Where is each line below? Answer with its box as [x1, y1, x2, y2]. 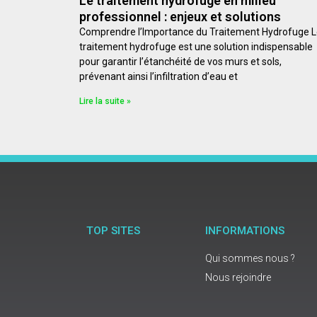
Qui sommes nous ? [205, 252, 295, 264]
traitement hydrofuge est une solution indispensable [79, 40, 313, 52]
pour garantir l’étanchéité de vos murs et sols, [79, 55, 282, 67]
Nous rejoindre [205, 271, 271, 283]
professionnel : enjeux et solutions [79, 8, 281, 24]
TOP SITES [86, 224, 140, 237]
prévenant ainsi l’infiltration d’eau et [79, 70, 238, 82]
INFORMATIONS [205, 224, 284, 237]
